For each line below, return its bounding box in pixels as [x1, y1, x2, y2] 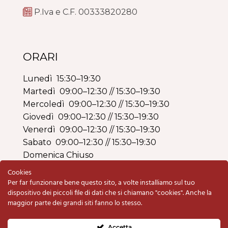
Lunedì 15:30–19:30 [23, 73, 101, 83]
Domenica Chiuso [23, 150, 94, 160]
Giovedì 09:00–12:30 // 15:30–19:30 [23, 111, 159, 122]
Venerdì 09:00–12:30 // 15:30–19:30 [23, 124, 160, 134]
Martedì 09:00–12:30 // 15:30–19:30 [23, 86, 160, 96]
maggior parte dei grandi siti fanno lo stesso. [8, 197, 142, 209]
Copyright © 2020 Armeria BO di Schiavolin [27, 205, 201, 215]
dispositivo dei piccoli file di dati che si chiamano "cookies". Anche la [8, 187, 212, 199]
